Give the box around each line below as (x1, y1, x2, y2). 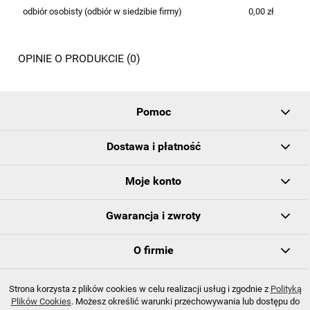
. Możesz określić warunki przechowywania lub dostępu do (71, 296, 300, 307)
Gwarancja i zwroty (106, 209, 201, 222)
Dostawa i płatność (106, 140, 201, 153)
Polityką (270, 284, 302, 294)
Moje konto (125, 174, 182, 188)
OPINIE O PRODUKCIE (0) (18, 53, 140, 66)
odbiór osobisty (22, 6, 82, 17)
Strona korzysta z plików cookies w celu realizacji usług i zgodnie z (8, 284, 271, 294)
